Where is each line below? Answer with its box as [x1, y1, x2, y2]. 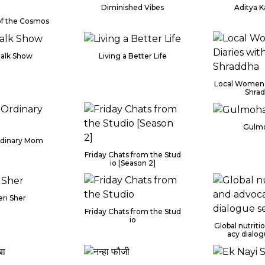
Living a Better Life [98, 51, 167, 60]
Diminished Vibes [101, 2, 164, 12]
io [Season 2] [109, 159, 156, 167]
